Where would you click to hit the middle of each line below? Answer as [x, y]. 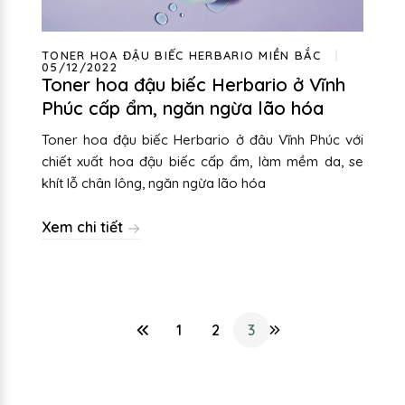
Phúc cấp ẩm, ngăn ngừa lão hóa [183, 108]
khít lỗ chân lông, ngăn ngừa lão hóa [154, 183]
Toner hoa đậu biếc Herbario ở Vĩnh [193, 84]
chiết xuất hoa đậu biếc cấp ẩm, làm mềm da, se [202, 161]
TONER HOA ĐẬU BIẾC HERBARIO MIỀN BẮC [181, 55]
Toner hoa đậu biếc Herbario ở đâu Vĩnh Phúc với [202, 139]
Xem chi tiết [84, 226]
